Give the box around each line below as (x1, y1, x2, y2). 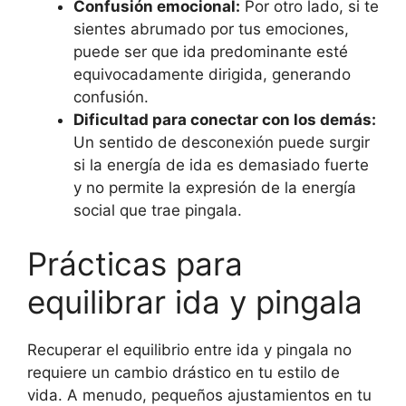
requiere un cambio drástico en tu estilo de (27, 363, 340, 382)
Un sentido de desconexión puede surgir (73, 132, 370, 151)
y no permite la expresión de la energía (73, 178, 356, 197)
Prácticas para (27, 245, 243, 284)
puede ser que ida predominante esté (73, 42, 348, 61)
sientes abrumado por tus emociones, (73, 19, 349, 38)
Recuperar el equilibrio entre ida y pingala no (27, 341, 352, 360)
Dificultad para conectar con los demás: (73, 110, 376, 129)
